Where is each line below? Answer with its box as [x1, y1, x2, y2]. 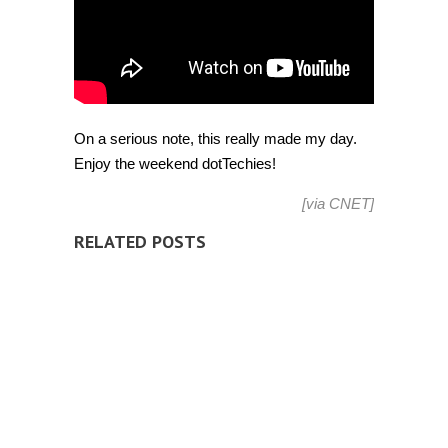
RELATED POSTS [74, 230, 206, 254]
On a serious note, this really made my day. [74, 130, 357, 148]
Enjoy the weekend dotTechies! [74, 155, 276, 173]
